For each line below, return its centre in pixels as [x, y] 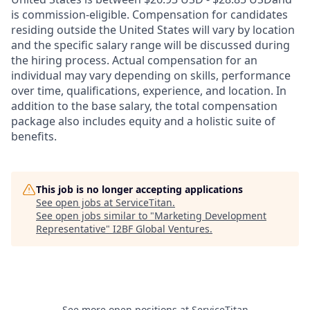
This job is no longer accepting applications [139, 189]
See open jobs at [76, 202]
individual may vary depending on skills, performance [151, 75]
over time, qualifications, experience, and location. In [149, 91]
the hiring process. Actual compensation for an [134, 60]
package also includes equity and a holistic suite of [143, 121]
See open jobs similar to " [95, 216]
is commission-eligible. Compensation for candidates [149, 15]
